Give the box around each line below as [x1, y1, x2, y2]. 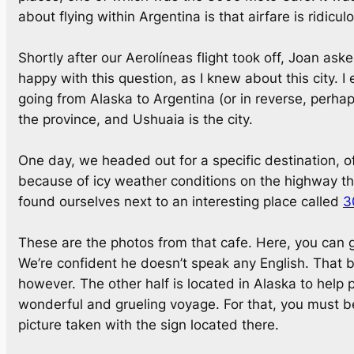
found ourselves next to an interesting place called [18, 194, 343, 210]
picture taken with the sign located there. [18, 317, 279, 333]
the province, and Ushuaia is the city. [18, 111, 253, 128]
